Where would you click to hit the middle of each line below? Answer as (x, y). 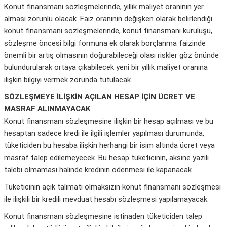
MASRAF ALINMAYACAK (47, 109)
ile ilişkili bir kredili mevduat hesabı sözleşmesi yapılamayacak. (106, 199)
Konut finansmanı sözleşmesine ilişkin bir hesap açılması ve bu (109, 121)
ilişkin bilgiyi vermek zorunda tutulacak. (68, 80)
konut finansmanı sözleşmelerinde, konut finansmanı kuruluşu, (108, 31)
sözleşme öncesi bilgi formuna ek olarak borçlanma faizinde (105, 43)
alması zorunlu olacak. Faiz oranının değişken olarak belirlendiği (108, 19)
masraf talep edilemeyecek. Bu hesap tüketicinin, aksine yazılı (106, 158)
